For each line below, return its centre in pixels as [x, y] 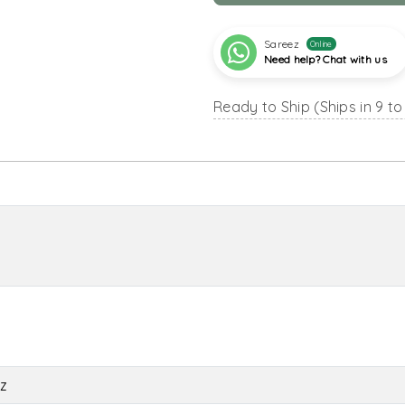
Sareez [282, 43]
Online [321, 44]
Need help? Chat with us [325, 59]
